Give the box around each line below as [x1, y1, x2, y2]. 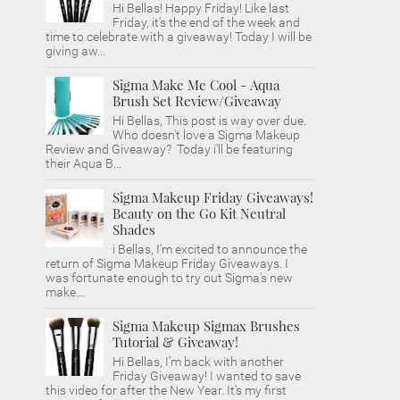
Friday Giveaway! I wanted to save [112, 369, 301, 383]
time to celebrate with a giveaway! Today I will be [46, 29, 312, 44]
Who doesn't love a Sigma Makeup [112, 128, 300, 142]
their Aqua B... [46, 156, 121, 171]
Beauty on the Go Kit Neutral [112, 204, 286, 222]
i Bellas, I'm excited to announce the [112, 242, 307, 256]
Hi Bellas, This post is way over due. [112, 113, 309, 128]
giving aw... [46, 44, 105, 58]
